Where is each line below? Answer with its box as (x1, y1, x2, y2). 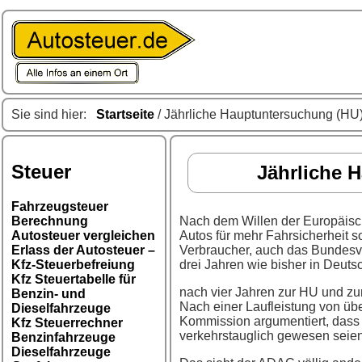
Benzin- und (11, 286, 86, 301)
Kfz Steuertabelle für (11, 271, 136, 286)
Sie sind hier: (11, 107, 96, 121)
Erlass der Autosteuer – (11, 242, 155, 257)
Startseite (96, 107, 154, 121)
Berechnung (11, 213, 88, 228)
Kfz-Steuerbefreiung (11, 257, 135, 271)
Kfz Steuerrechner (11, 315, 123, 330)
